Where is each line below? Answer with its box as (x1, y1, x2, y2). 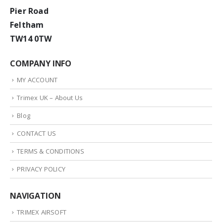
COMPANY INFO (10, 57, 72, 69)
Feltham (10, 19, 44, 31)
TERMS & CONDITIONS (17, 146, 84, 156)
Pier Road (10, 5, 49, 17)
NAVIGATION (10, 190, 61, 201)
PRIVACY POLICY (17, 164, 66, 173)
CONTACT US (17, 128, 56, 138)
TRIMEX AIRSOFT (17, 207, 67, 217)
